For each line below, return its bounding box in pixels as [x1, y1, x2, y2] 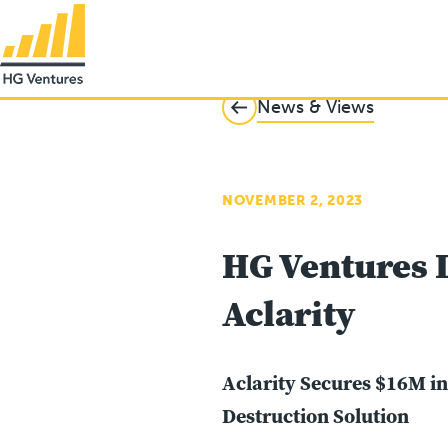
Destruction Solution [222, 402, 409, 430]
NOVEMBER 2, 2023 [222, 192, 364, 209]
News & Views [257, 95, 374, 118]
